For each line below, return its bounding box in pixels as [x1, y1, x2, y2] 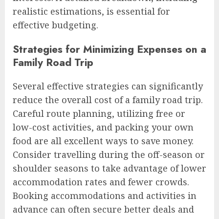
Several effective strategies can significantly [13, 80, 203, 92]
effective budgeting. [13, 19, 98, 31]
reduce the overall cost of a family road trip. [13, 93, 203, 106]
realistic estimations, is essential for [13, 5, 170, 18]
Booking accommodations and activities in [13, 189, 197, 201]
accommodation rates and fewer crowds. [13, 175, 189, 188]
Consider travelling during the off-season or [13, 148, 205, 160]
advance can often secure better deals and [13, 203, 194, 215]
